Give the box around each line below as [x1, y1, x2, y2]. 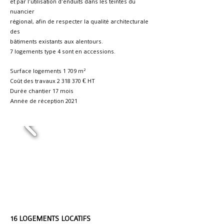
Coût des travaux [10, 77, 57, 84]
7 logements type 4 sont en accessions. [10, 48, 115, 55]
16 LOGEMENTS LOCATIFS [10, 214, 90, 222]
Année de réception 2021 [10, 97, 77, 104]
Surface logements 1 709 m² [10, 67, 85, 74]
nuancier [10, 8, 34, 15]
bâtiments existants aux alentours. [10, 38, 103, 45]
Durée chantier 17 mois [10, 87, 73, 94]
